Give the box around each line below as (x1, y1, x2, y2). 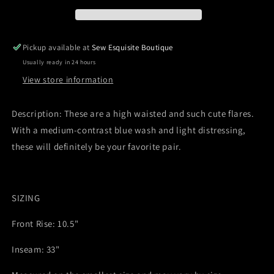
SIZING (12, 192, 40, 204)
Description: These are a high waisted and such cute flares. (12, 108, 254, 120)
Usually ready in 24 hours (23, 58, 96, 67)
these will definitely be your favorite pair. (12, 141, 182, 153)
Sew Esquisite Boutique (92, 42, 173, 53)
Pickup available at (23, 42, 92, 53)
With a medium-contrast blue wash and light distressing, (12, 124, 246, 136)
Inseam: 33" (12, 243, 60, 256)
